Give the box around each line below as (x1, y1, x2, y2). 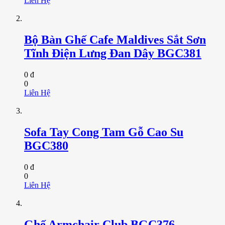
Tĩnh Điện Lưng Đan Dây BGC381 (24, 46, 201, 60)
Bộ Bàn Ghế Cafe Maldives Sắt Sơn (24, 33, 206, 46)
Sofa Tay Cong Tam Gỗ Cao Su (24, 125, 183, 139)
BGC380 (24, 139, 68, 152)
